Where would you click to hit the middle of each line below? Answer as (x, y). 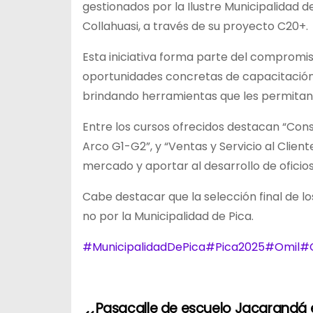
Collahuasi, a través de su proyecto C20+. (195, 26)
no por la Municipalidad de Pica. (168, 216)
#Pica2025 (235, 247)
